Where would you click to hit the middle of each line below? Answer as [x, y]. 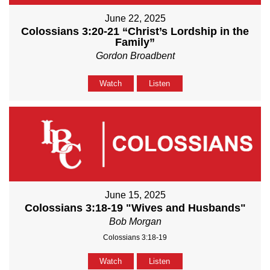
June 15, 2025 [135, 195]
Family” [135, 42]
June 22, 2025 [135, 18]
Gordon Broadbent [135, 55]
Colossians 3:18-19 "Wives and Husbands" [135, 208]
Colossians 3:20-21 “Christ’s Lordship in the [135, 31]
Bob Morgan [135, 221]
